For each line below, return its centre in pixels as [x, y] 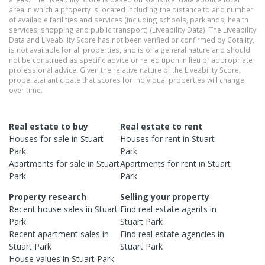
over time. [26, 90]
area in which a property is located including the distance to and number [131, 9]
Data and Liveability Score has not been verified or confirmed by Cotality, [132, 39]
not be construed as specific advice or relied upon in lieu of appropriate [131, 59]
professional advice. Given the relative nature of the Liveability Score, [125, 70]
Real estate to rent [161, 126]
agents [195, 209]
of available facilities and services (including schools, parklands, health [129, 19]
